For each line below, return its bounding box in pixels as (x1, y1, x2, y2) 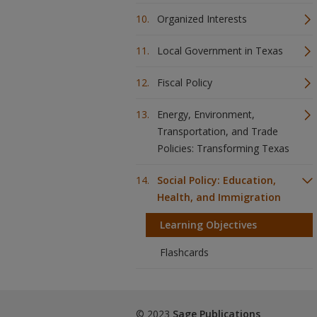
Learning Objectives (160, 218, 257, 231)
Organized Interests (157, 12, 247, 25)
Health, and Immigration (157, 190, 281, 204)
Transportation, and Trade (157, 125, 278, 138)
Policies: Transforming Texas (157, 142, 289, 155)
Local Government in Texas (157, 44, 283, 57)
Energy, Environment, (157, 108, 255, 121)
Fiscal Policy (157, 76, 212, 89)
